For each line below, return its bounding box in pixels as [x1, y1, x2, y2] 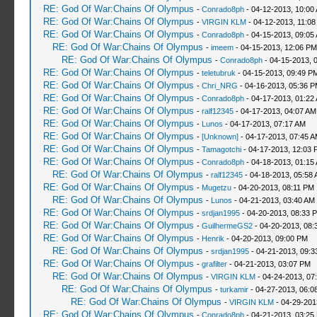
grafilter [201, 260, 227, 268]
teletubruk [201, 69, 236, 77]
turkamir [219, 285, 248, 294]
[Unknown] [201, 132, 238, 141]
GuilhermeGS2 [201, 221, 253, 230]
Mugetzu [201, 183, 231, 192]
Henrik [201, 234, 224, 243]
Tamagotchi [201, 145, 241, 154]
